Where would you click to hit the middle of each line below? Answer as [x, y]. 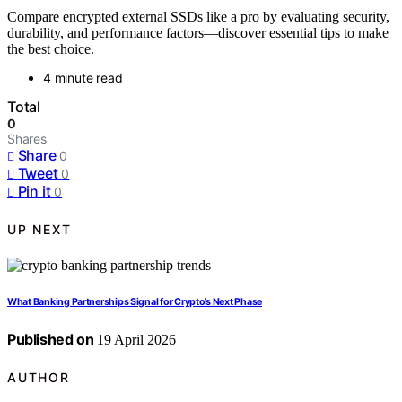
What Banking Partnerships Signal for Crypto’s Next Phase [135, 302]
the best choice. [51, 49]
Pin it [34, 192]
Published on [51, 340]
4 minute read [83, 78]
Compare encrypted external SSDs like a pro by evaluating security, [198, 17]
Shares [27, 139]
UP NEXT [39, 229]
